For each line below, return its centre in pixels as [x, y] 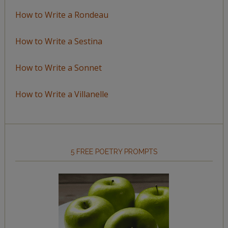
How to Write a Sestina [59, 41]
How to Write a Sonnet [58, 67]
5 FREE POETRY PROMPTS [114, 151]
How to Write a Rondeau [62, 15]
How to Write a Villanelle [62, 94]
